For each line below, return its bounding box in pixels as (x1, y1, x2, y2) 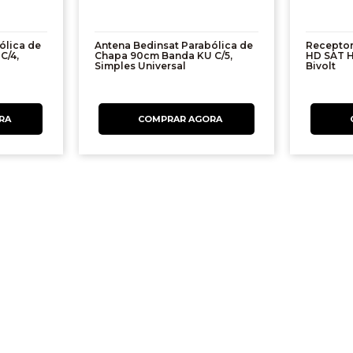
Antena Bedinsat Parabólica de (94, 39, 253, 52)
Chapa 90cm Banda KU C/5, (94, 50, 232, 62)
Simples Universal (94, 60, 186, 72)
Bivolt (306, 60, 336, 72)
